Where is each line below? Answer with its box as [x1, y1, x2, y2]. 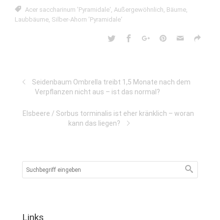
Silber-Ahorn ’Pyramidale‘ [52, 16, 122, 23]
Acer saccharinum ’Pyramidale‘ [25, 6, 111, 13]
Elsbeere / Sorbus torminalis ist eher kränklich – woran [22, 110, 194, 117]
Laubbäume [15, 16, 49, 23]
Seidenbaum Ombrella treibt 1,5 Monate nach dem [31, 78, 191, 86]
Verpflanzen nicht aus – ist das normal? [34, 88, 160, 96]
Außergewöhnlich [114, 6, 164, 13]
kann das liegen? [68, 119, 120, 127]
